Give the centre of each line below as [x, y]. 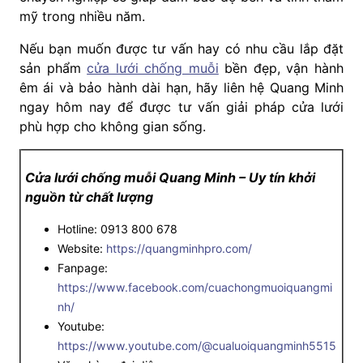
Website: [82, 249]
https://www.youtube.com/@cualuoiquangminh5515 [197, 346]
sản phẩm [53, 68]
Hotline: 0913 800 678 [117, 229]
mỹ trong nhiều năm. [82, 17]
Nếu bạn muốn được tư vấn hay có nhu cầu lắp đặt [181, 49]
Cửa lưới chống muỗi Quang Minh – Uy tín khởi [170, 178]
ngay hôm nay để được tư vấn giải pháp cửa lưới [181, 107]
